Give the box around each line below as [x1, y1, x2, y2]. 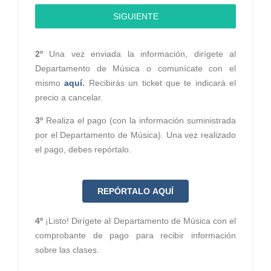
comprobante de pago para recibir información [35, 230, 236, 241]
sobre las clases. [35, 245, 99, 255]
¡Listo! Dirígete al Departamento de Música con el [43, 216, 236, 226]
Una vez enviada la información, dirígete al [43, 49, 236, 59]
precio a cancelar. [35, 93, 103, 103]
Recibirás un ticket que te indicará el [88, 78, 236, 88]
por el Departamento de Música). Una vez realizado [35, 130, 236, 140]
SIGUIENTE [113, 11, 158, 22]
